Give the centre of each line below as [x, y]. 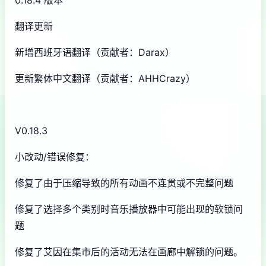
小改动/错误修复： [55, 157]
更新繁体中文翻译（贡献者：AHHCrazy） [105, 78]
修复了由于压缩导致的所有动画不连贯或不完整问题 [124, 183]
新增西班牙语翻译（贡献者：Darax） [95, 52]
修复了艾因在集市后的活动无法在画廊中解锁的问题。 [129, 252]
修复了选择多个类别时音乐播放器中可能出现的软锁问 [129, 209]
